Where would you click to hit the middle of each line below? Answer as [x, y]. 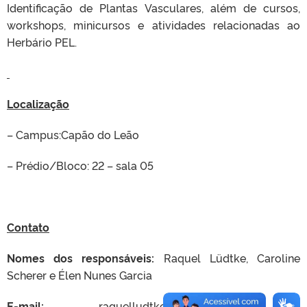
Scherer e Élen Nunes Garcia [79, 275]
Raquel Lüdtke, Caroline [228, 258]
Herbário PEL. [42, 42]
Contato [28, 227]
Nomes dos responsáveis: [81, 258]
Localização [38, 103]
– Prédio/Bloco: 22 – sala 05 [80, 165]
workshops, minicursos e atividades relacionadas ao [153, 25]
